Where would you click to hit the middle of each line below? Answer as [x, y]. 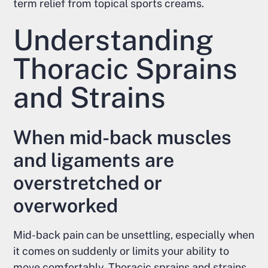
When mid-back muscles [123, 138]
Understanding [114, 40]
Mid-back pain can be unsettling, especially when [134, 235]
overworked [66, 206]
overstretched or [88, 183]
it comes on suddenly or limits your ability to [121, 251]
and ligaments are [94, 160]
